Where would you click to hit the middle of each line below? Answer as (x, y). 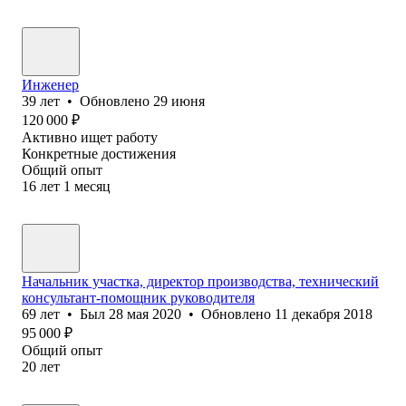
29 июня (179, 101)
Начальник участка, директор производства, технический (200, 281)
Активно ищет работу (90, 137)
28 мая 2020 (145, 314)
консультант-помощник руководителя (138, 297)
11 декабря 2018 (324, 314)
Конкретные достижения (99, 153)
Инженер (50, 84)
